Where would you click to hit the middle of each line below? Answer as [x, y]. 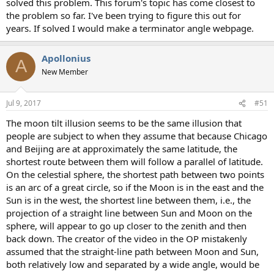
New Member [65, 72]
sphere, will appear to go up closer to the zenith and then [126, 226]
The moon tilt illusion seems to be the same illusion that [124, 123]
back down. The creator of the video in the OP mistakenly [127, 239]
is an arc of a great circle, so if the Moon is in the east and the [135, 187]
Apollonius [66, 58]
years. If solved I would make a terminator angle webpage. [130, 28]
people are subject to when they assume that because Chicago [137, 136]
